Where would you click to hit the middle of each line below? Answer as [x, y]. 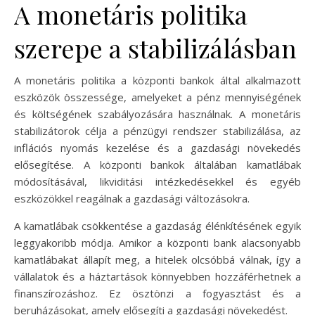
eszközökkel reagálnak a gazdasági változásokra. [132, 198]
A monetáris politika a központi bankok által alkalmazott [157, 80]
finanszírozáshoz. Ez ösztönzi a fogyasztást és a [157, 293]
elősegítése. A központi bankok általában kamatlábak [157, 164]
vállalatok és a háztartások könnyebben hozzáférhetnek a [157, 276]
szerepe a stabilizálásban [155, 47]
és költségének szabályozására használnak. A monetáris [157, 114]
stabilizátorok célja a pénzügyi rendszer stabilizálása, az [157, 130]
